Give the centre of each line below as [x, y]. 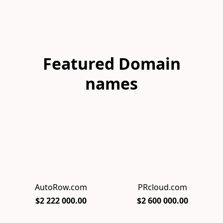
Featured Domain [111, 63]
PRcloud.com [162, 187]
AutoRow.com [61, 187]
